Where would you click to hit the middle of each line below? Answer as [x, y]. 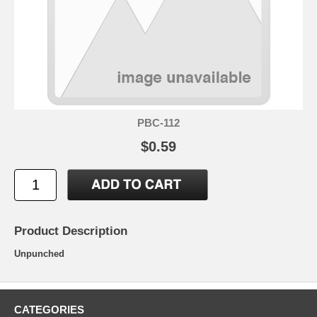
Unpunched [39, 253]
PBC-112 [158, 122]
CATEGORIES [49, 309]
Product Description [71, 231]
